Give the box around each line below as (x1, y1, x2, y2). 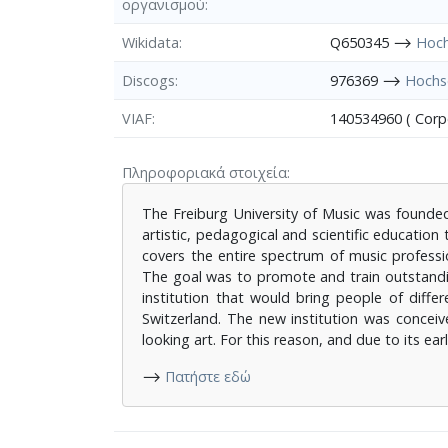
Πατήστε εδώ (165, 366, 252, 386)
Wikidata (122, 32, 179, 52)
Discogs (122, 70, 175, 90)
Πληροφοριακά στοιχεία (122, 162, 287, 182)
